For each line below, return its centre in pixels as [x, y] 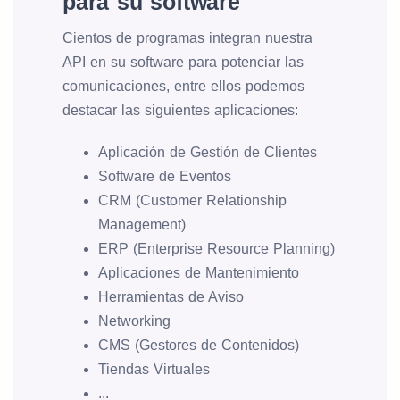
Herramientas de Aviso [171, 297]
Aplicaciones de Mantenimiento [199, 273]
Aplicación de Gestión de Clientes [208, 153]
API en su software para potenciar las [183, 62]
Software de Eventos [165, 177]
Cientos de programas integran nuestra [187, 38]
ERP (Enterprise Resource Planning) [217, 249]
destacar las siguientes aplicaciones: [180, 111]
